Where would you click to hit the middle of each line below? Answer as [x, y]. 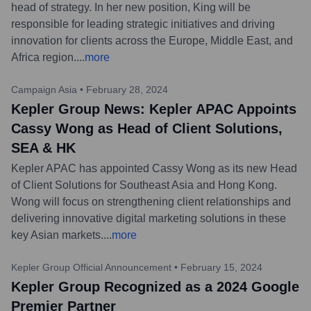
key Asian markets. [57, 235]
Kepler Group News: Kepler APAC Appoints [154, 109]
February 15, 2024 [221, 267]
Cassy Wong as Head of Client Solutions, [147, 128]
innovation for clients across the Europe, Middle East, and [152, 40]
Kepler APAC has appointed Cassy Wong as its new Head [154, 168]
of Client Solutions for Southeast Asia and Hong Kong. [144, 185]
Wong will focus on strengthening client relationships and [151, 201]
